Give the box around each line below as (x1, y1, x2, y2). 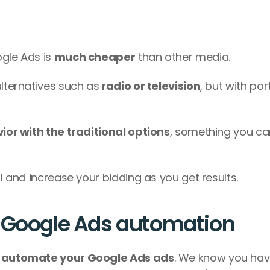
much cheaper (54, 49, 136, 64)
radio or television (99, 78, 201, 93)
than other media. (135, 49, 230, 64)
